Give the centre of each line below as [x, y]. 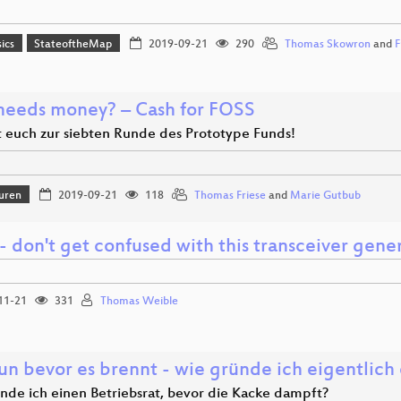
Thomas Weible [139, 301]
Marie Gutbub [325, 196]
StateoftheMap [73, 44]
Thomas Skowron [327, 44]
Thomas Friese [230, 196]
